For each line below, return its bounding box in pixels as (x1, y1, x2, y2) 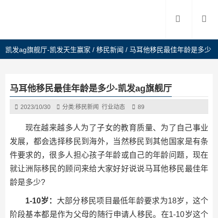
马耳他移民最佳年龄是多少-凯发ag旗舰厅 (9, 84, 172, 93)
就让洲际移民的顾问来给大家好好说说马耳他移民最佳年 (9, 164, 209, 173)
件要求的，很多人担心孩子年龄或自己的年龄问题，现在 (9, 151, 209, 159)
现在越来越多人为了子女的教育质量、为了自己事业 (25, 124, 209, 132)
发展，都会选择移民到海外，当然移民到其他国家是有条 (9, 137, 209, 145)
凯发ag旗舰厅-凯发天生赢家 (5, 46, 91, 54)
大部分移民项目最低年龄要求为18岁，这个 (56, 197, 209, 205)
